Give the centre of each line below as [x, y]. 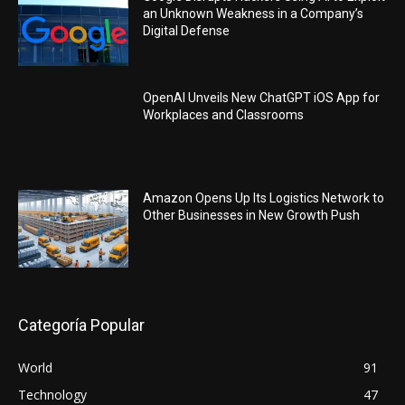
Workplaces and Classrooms [224, 114]
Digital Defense [187, 31]
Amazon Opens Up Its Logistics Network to [264, 198]
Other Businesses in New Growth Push [252, 216]
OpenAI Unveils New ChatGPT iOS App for [262, 97]
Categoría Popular [81, 325]
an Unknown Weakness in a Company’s [254, 14]
